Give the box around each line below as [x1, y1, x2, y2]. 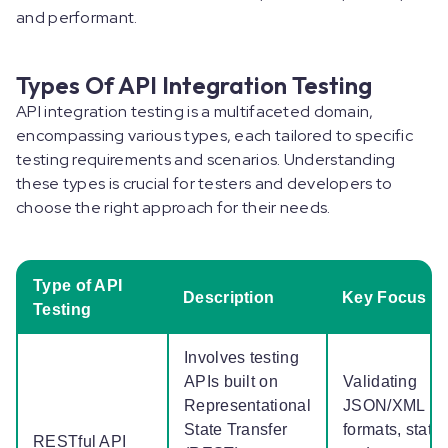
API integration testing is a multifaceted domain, [16, 101, 374, 123]
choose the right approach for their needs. [16, 197, 334, 219]
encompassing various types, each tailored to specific [16, 125, 413, 147]
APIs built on [184, 373, 278, 391]
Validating [343, 373, 417, 391]
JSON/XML [343, 397, 425, 415]
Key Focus [342, 289, 431, 307]
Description [183, 289, 279, 307]
